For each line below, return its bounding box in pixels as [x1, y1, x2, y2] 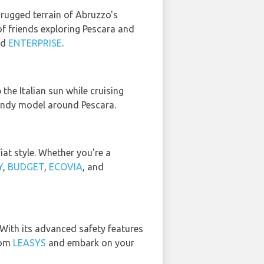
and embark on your [46, 237, 134, 248]
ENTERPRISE [8, 37, 62, 48]
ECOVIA [49, 161, 82, 172]
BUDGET [8, 161, 44, 172]
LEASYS [13, 237, 46, 248]
